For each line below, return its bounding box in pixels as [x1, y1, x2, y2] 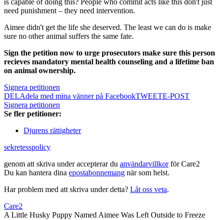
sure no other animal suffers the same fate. [4, 32, 134, 41]
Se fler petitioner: [4, 110, 61, 118]
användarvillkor [120, 160, 168, 168]
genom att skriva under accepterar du [4, 160, 120, 168]
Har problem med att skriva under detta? [4, 185, 130, 194]
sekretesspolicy [4, 143, 51, 152]
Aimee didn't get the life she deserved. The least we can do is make [4, 23, 211, 32]
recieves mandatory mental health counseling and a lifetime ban [4, 57, 214, 66]
